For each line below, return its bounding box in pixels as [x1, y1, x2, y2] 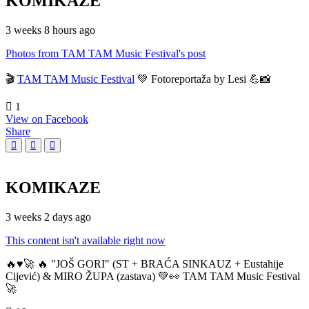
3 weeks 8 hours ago [6, 24, 95, 37]
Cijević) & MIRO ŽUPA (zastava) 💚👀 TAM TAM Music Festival [6, 270, 300, 283]
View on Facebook [6, 113, 88, 126]
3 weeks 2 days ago [6, 211, 91, 223]
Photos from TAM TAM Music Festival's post [6, 48, 206, 60]
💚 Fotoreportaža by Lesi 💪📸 [134, 73, 271, 86]
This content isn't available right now [6, 235, 166, 247]
